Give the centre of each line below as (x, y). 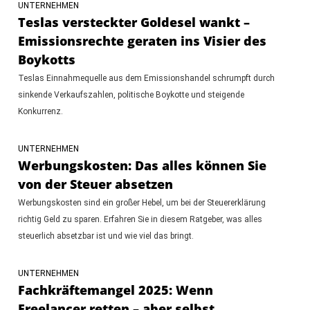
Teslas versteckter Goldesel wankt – (134, 22)
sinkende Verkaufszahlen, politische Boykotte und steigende (131, 94)
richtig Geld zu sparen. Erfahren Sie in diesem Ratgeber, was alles (140, 219)
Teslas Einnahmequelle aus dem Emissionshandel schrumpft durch (146, 78)
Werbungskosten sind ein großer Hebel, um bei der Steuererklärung (142, 202)
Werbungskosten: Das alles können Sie (142, 165)
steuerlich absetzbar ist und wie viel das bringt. (106, 236)
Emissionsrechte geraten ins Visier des (142, 40)
